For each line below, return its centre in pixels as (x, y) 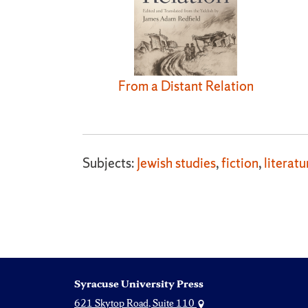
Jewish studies (176, 163)
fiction (240, 163)
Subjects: (110, 163)
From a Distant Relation (186, 86)
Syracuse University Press (139, 284)
